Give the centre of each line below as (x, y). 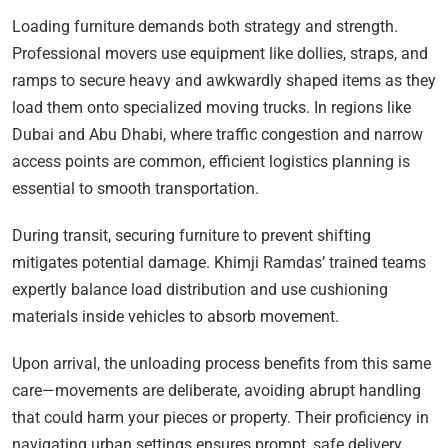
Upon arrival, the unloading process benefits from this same (221, 364)
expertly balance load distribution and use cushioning (200, 290)
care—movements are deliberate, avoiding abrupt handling (216, 391)
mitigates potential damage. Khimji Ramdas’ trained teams (219, 263)
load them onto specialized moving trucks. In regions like (211, 108)
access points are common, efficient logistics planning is (211, 162)
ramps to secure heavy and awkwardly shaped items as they (224, 81)
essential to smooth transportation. (135, 189)
